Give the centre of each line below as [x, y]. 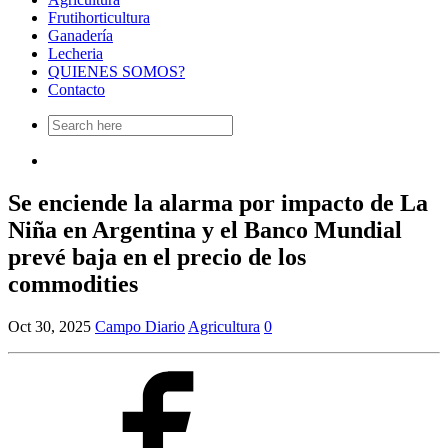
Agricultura [224, 327]
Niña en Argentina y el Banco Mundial [205, 230]
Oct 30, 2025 [49, 327]
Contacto [76, 90]
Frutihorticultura [99, 18]
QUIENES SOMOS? [116, 72]
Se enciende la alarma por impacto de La [218, 203]
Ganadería [80, 36]
